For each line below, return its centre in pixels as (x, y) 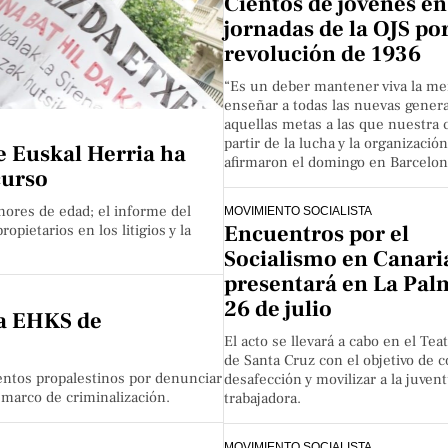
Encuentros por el (316, 234)
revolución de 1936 (322, 54)
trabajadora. (262, 399)
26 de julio (278, 309)
